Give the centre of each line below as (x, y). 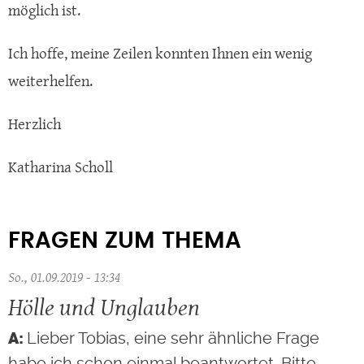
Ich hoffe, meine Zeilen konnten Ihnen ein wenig (160, 54)
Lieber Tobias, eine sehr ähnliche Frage (173, 338)
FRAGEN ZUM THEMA (125, 242)
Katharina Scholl (61, 167)
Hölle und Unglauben (104, 306)
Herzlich (35, 124)
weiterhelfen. (52, 81)
